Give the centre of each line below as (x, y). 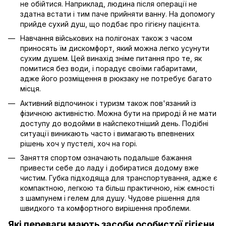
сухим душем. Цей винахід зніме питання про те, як (111, 59)
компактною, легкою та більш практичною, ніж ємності (117, 188)
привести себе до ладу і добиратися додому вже (109, 168)
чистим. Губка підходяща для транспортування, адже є (119, 178)
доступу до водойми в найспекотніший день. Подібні (114, 123)
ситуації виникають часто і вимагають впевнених (107, 133)
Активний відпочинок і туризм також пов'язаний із (108, 103)
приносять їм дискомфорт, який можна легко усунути (115, 48)
